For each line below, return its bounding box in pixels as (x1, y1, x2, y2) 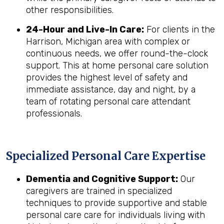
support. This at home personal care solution (26, 60, 208, 71)
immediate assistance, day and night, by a (26, 84, 195, 95)
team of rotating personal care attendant (26, 96, 190, 107)
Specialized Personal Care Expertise (6, 149, 205, 163)
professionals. (26, 108, 82, 119)
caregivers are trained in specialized (26, 185, 172, 196)
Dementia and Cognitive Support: (26, 173, 178, 184)
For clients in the (144, 24, 215, 35)
